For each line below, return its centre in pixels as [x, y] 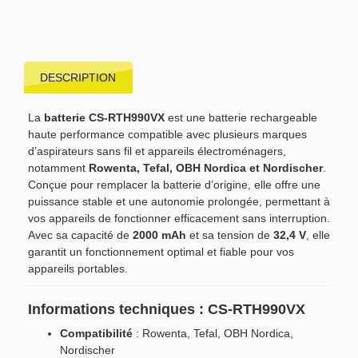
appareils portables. [78, 268]
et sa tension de [230, 235]
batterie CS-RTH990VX [104, 117]
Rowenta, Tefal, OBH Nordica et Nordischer [206, 167]
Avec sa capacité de [80, 235]
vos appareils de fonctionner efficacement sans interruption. [179, 218]
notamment [58, 167]
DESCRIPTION [78, 77]
